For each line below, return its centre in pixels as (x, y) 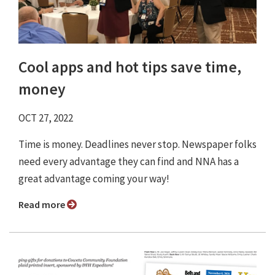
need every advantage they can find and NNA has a (129, 162)
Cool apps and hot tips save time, (130, 67)
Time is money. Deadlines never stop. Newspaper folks (137, 145)
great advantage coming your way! (95, 179)
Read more (45, 205)
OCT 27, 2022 (46, 118)
